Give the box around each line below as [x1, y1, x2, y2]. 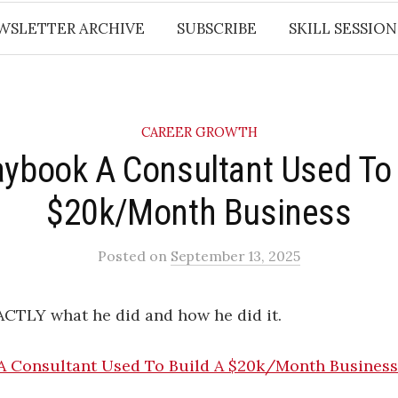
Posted [98, 247, 149, 265]
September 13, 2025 [171, 247, 300, 265]
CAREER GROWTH [140, 123, 258, 140]
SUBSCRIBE [176, 19, 257, 38]
